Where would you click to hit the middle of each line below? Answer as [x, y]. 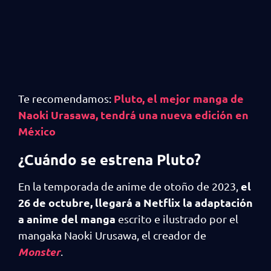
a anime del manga [67, 218]
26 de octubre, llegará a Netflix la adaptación [135, 202]
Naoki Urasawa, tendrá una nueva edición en [133, 114]
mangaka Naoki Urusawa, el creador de [112, 235]
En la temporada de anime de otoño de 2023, [128, 186]
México [37, 131]
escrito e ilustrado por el [177, 218]
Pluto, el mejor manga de [178, 98]
